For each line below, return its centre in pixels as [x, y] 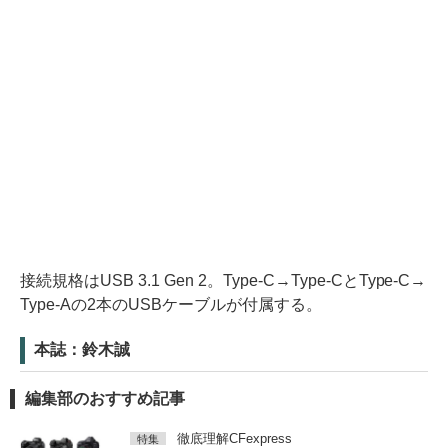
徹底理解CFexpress [234, 438]
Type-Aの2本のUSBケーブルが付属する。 [171, 304]
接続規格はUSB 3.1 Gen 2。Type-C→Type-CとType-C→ [223, 280]
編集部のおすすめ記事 [105, 398]
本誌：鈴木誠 [82, 349]
